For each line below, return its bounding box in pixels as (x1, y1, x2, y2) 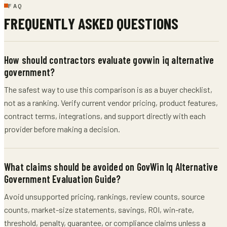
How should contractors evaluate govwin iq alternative (4, 53, 214, 66)
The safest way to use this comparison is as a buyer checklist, (4, 84, 212, 94)
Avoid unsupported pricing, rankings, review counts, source (4, 191, 205, 201)
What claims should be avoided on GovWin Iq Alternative (4, 160, 218, 173)
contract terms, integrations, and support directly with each (4, 110, 206, 121)
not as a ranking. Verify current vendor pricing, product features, (4, 97, 218, 107)
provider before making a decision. (4, 124, 120, 134)
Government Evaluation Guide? (4, 172, 121, 185)
